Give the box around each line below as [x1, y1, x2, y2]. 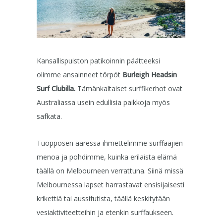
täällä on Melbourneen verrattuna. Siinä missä [37, 166, 183, 175]
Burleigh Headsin [122, 69, 177, 79]
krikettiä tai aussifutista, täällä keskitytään [37, 193, 170, 203]
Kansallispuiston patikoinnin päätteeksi [37, 55, 160, 65]
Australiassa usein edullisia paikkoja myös [37, 97, 170, 107]
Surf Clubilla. [37, 83, 77, 93]
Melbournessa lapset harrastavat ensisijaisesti [37, 179, 184, 189]
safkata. [37, 111, 62, 121]
